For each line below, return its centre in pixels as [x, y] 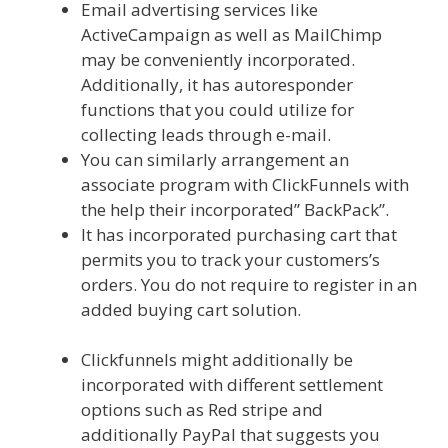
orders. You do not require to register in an [249, 285]
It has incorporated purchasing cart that [239, 235]
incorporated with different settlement [232, 385]
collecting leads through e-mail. [206, 135]
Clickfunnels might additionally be [217, 360]
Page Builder [356, 310]
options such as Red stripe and [202, 410]
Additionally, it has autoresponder [217, 85]
